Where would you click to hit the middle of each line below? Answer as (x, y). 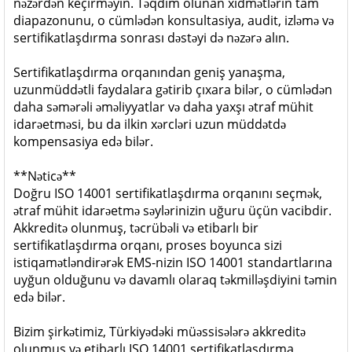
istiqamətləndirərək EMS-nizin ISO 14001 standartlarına (173, 262)
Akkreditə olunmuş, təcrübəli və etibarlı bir (136, 228)
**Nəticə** (45, 176)
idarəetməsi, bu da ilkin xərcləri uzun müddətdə (150, 124)
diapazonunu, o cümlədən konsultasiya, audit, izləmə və (174, 20)
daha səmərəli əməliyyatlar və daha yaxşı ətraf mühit (163, 107)
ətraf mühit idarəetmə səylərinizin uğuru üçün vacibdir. (172, 211)
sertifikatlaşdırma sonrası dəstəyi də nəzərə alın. (151, 38)
